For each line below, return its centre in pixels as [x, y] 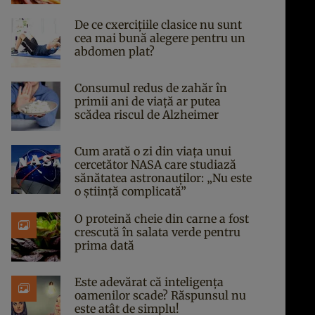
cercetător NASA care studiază [155, 165]
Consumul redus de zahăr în [151, 88]
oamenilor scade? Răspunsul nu [160, 295]
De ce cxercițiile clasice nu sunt [158, 25]
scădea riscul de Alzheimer [147, 115]
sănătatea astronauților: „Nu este [163, 178]
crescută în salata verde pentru [157, 232]
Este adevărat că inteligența [149, 282]
